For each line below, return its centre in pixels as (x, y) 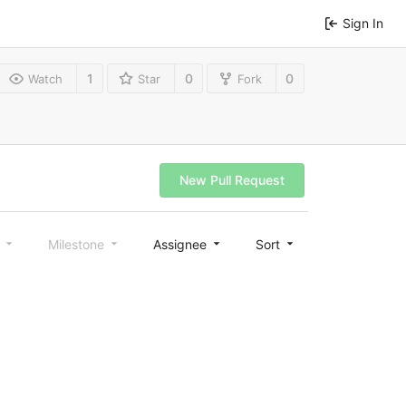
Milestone (77, 245)
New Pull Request (232, 180)
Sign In (363, 23)
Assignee (181, 245)
